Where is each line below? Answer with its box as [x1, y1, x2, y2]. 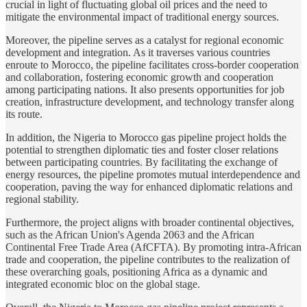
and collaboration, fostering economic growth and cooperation [5, 71, 273, 84]
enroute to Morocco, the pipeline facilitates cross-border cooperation [5, 59, 299, 71]
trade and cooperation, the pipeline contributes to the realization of [5, 254, 290, 266]
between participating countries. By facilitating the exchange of [5, 156, 278, 169]
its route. [5, 108, 42, 121]
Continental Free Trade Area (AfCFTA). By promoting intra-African [5, 241, 302, 254]
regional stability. [5, 193, 79, 206]
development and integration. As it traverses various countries [5, 47, 270, 59]
